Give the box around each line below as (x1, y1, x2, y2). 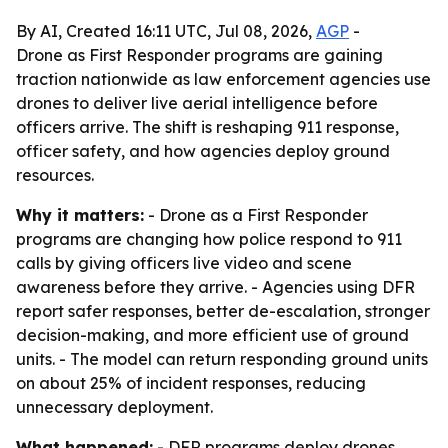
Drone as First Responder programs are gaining (16, 45, 383, 65)
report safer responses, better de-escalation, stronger (16, 301, 430, 321)
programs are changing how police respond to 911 (16, 229, 402, 249)
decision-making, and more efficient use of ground (16, 325, 409, 345)
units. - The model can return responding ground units (16, 349, 428, 369)
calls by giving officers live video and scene (16, 253, 352, 273)
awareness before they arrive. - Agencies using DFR (16, 277, 415, 297)
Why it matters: (16, 205, 144, 225)
